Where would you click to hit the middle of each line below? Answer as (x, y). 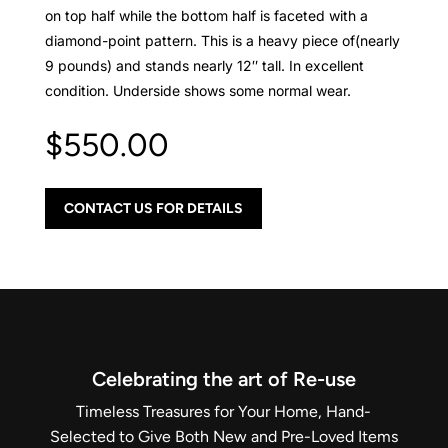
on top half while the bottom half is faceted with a (206, 15)
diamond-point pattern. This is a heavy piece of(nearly (222, 40)
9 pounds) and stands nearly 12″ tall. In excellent (204, 65)
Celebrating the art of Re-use (223, 378)
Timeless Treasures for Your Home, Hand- (224, 411)
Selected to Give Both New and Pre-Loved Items (223, 436)
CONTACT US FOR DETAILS (153, 208)
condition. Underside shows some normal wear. (197, 90)
